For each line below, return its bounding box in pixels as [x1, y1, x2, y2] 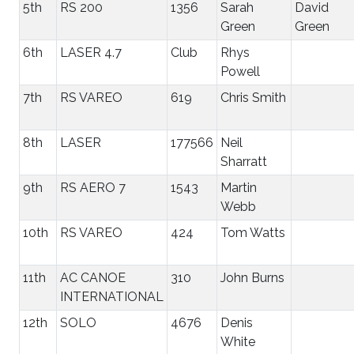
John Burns [220, 269, 284, 285]
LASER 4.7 [60, 44, 122, 60]
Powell [220, 63, 260, 79]
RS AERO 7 [60, 179, 126, 195]
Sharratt [220, 153, 267, 169]
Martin [220, 179, 257, 195]
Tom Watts [220, 224, 285, 240]
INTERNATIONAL [60, 288, 164, 304]
